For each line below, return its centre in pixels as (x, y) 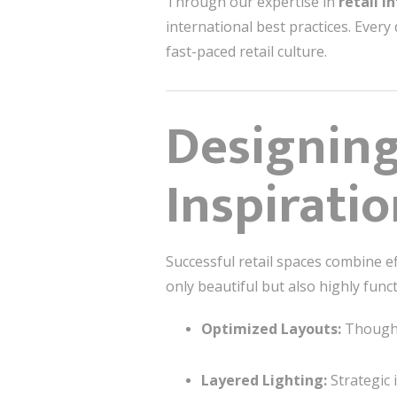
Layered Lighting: (264, 380)
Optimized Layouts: (271, 329)
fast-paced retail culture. (246, 51)
